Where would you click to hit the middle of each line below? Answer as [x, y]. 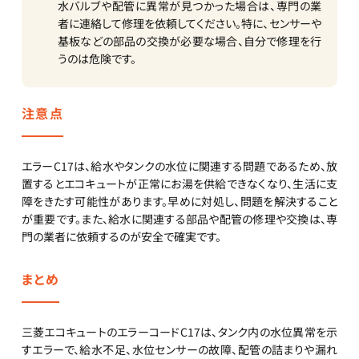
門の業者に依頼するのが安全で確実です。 [121, 237]
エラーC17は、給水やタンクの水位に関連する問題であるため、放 [179, 166]
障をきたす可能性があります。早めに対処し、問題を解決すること [179, 202]
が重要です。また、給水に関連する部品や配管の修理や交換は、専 [179, 219]
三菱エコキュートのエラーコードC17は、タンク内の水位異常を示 [179, 332]
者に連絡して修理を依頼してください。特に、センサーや [190, 24]
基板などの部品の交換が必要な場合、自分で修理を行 [190, 41]
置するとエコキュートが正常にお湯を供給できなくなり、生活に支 [179, 184]
